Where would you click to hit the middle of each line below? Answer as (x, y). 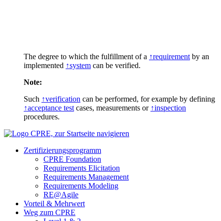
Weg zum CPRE (50, 212)
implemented (45, 65)
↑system (78, 65)
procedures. (42, 116)
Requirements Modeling (81, 185)
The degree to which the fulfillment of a (86, 56)
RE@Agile (61, 194)
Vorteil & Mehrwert (54, 203)
